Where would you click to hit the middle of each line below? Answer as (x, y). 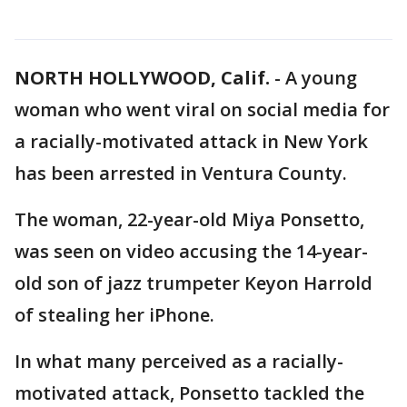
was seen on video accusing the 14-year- (191, 251)
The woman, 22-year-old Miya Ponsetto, (189, 219)
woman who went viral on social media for (202, 109)
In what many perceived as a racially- (179, 361)
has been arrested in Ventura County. (181, 173)
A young (321, 78)
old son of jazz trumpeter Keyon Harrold (194, 283)
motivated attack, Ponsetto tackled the (189, 393)
